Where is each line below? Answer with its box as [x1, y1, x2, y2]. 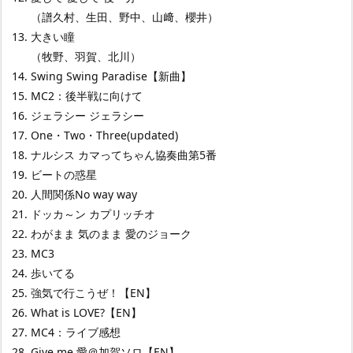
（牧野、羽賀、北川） [31, 48, 141, 64]
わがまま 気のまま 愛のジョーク [31, 225, 191, 241]
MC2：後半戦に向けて [31, 87, 143, 103]
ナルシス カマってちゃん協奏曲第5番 [31, 147, 217, 162]
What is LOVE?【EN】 [31, 304, 142, 320]
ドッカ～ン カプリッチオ [31, 206, 155, 221]
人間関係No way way [31, 186, 137, 202]
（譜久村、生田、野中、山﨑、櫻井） [31, 9, 218, 24]
